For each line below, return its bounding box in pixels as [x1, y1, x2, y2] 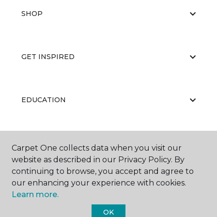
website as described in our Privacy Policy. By [12, 155, 185, 164]
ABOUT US [21, 139, 59, 147]
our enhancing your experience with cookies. [12, 178, 186, 187]
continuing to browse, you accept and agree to [12, 167, 194, 176]
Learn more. [12, 190, 59, 199]
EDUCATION [21, 95, 66, 104]
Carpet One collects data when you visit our [12, 143, 182, 153]
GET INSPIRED [21, 52, 75, 61]
